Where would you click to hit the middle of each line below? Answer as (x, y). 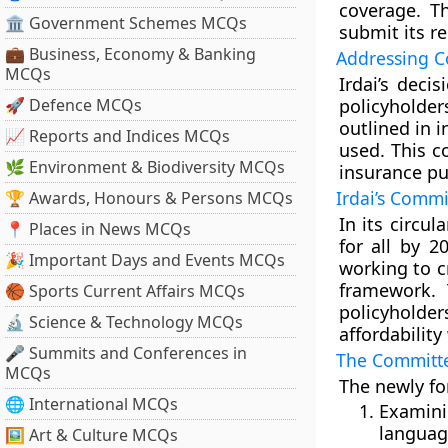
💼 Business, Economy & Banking (130, 54)
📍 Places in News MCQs (98, 229)
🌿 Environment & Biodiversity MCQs (145, 167)
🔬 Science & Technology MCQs (124, 322)
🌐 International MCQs (91, 404)
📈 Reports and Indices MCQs (117, 136)
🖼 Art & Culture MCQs (91, 435)
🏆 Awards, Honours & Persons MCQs (149, 198)
